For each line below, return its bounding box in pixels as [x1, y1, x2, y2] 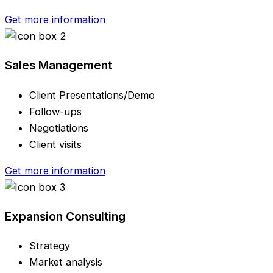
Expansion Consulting [5, 209, 126, 224]
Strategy [29, 239, 70, 252]
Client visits [29, 138, 82, 151]
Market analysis [29, 256, 102, 269]
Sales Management [5, 58, 112, 73]
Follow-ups [29, 105, 82, 118]
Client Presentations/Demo [29, 88, 155, 101]
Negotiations [29, 121, 88, 134]
